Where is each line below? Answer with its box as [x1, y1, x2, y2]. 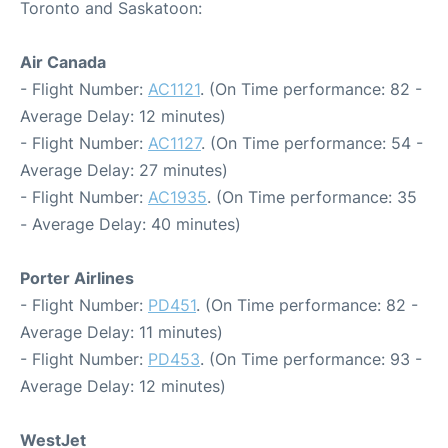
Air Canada [20, 52, 106, 72]
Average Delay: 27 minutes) [20, 160, 228, 180]
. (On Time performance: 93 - [200, 349, 422, 369]
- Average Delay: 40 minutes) [20, 214, 241, 234]
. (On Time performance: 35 [207, 187, 417, 207]
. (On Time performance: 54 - [201, 133, 423, 153]
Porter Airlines [20, 268, 134, 288]
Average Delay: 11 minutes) [20, 322, 223, 342]
